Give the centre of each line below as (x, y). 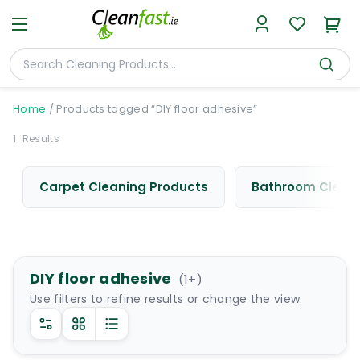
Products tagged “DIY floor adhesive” (157, 109)
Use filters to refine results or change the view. (166, 299)
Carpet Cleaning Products (124, 187)
